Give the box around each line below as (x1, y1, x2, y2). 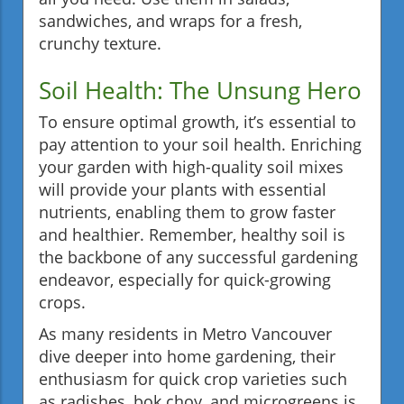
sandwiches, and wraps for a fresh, (39, 9, 302, 32)
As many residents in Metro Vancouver (39, 322, 332, 344)
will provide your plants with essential (39, 178, 326, 200)
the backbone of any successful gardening (39, 245, 358, 268)
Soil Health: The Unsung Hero (39, 73, 362, 106)
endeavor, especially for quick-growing (39, 268, 331, 290)
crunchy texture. (39, 32, 161, 54)
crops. (39, 290, 86, 313)
